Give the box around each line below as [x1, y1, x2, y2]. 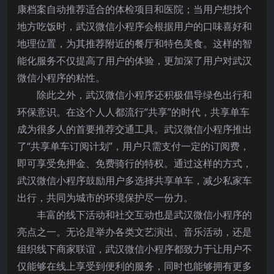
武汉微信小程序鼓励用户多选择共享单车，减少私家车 [17, 174, 252, 188]
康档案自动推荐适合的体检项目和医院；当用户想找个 [17, 2, 252, 17]
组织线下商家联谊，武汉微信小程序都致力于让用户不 [17, 242, 252, 256]
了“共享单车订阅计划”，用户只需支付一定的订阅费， [17, 139, 250, 154]
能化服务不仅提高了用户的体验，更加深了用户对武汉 [17, 54, 252, 68]
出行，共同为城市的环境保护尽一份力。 [17, 191, 193, 205]
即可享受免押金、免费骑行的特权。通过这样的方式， [17, 157, 252, 171]
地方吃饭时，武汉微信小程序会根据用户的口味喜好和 [17, 20, 252, 34]
